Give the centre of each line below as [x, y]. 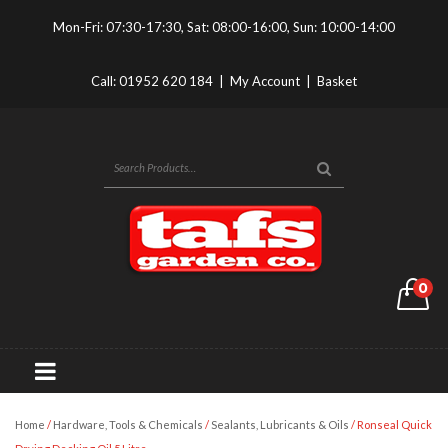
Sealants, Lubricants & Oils [280, 424]
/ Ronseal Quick [390, 424]
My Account [265, 81]
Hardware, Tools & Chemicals [128, 424]
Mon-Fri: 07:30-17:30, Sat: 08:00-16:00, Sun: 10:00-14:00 [224, 27]
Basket [337, 81]
